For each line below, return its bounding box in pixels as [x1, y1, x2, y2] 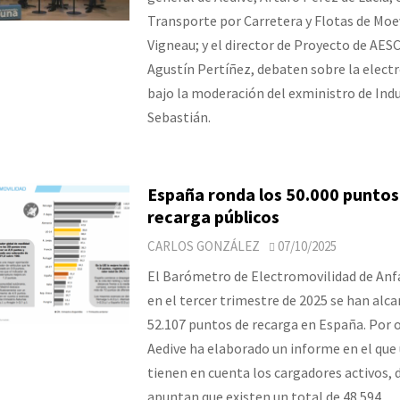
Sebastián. [146, 107, 211, 126]
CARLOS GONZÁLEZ [146, 237, 260, 254]
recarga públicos [146, 204, 279, 228]
